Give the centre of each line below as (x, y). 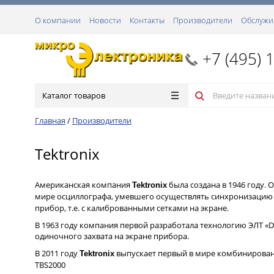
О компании (58, 20)
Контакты (147, 20)
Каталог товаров (74, 95)
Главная (50, 120)
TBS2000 (51, 265)
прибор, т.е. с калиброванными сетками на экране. (133, 208)
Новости (105, 20)
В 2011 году (57, 253)
